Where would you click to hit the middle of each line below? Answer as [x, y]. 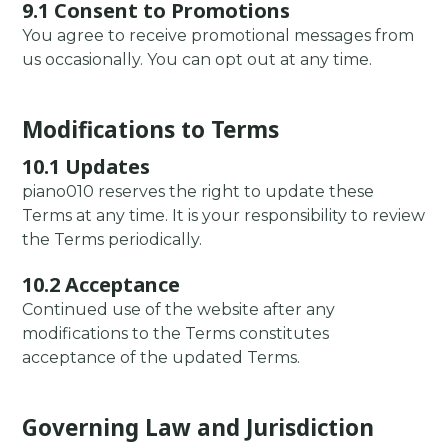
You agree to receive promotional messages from [218, 36]
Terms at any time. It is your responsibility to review [224, 216]
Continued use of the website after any [179, 310]
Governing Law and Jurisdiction [198, 427]
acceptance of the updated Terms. [161, 358]
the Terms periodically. [112, 240]
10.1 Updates [86, 166]
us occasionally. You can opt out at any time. [197, 60]
